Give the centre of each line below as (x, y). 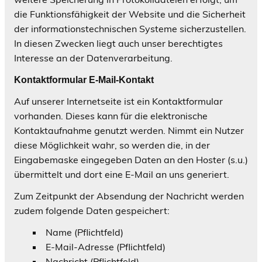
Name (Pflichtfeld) (85, 232)
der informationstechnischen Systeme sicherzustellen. (130, 29)
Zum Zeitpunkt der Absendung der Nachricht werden (129, 196)
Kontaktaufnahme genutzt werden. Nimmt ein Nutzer (129, 131)
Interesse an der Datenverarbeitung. (93, 58)
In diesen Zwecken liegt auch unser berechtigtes (118, 44)
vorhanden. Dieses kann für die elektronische (111, 116)
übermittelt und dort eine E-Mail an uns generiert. (122, 175)
